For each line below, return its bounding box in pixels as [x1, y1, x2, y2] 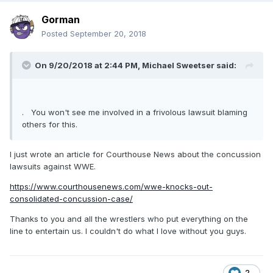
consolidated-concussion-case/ [10, 193, 133, 204]
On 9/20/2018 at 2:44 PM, [35, 60, 142, 70]
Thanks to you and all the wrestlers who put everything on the [10, 213, 248, 224]
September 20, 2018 [70, 28, 146, 38]
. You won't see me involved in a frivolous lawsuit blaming [22, 107, 247, 117]
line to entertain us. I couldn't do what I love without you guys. [10, 225, 246, 236]
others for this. [22, 119, 80, 129]
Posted [41, 28, 70, 38]
